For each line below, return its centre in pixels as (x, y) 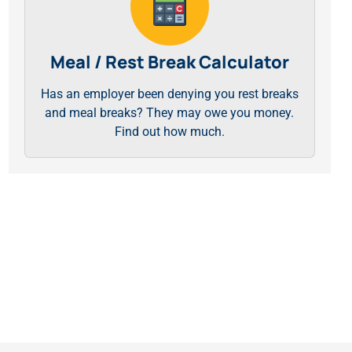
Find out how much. (169, 132)
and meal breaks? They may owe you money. (170, 113)
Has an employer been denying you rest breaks (169, 94)
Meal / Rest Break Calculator (169, 62)
